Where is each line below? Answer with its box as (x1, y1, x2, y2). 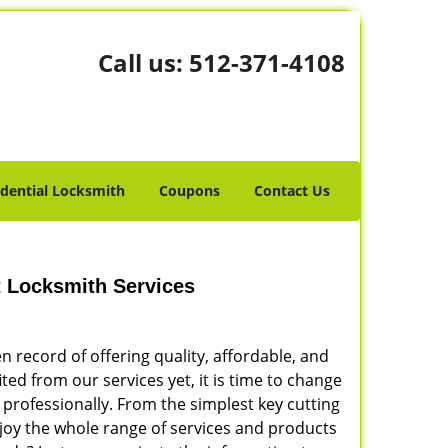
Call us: (97, 46, 189, 79)
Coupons (159, 181, 220, 200)
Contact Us (254, 181, 330, 200)
